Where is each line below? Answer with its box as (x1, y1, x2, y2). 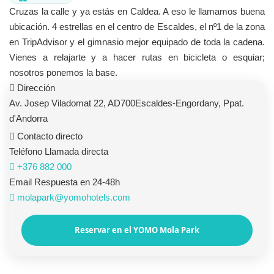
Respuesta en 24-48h (34, 177, 120, 188)
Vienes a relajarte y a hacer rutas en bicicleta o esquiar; (9, 52, 265, 63)
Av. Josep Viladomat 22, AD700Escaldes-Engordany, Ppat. (9, 98, 244, 109)
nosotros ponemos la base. (9, 67, 117, 78)
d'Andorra (9, 113, 48, 124)
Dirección (17, 83, 55, 94)
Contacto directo (17, 131, 83, 142)
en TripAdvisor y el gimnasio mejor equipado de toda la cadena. (9, 37, 265, 48)
